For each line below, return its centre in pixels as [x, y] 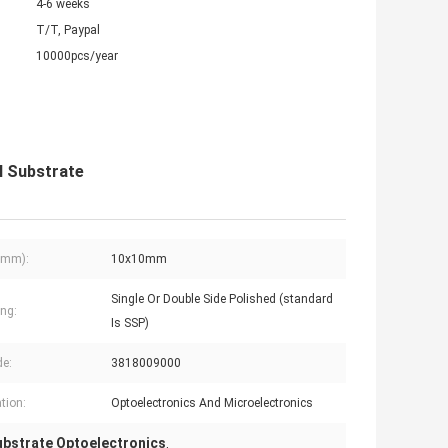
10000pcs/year [77, 56]
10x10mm [139, 259]
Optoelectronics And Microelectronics [212, 403]
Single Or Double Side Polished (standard [222, 299]
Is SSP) [130, 323]
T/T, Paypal [68, 30]
